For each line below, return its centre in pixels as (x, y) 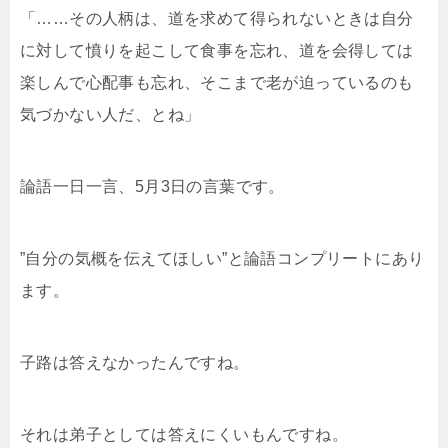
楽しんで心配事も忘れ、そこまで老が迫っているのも (217, 82)
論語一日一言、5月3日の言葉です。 (152, 186)
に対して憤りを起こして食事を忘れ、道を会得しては (217, 50)
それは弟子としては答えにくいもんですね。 (184, 434)
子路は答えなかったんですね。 (135, 362)
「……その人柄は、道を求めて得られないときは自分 (217, 18)
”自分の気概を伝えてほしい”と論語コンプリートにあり (222, 258)
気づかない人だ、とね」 (110, 114)
